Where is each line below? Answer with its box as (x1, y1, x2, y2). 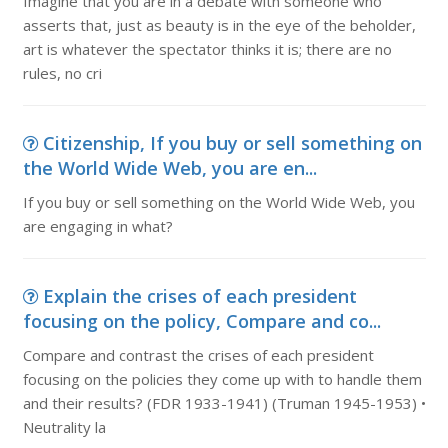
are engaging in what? (22, 216, 173, 236)
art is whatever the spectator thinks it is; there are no (22, 39, 392, 59)
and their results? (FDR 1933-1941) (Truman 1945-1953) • (22, 393, 426, 413)
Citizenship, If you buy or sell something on (42, 131, 422, 155)
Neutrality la (22, 417, 106, 437)
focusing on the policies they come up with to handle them (22, 369, 422, 389)
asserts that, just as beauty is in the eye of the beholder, (22, 15, 416, 35)
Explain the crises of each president (42, 284, 357, 308)
